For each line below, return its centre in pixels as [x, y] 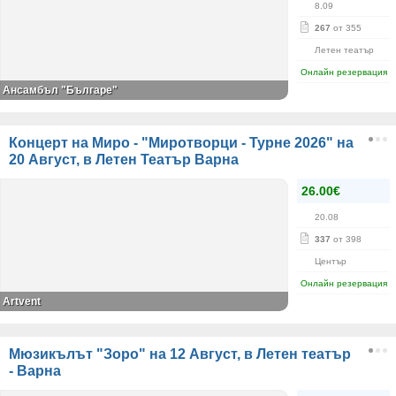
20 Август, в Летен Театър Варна [124, 160]
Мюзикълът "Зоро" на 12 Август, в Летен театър [180, 354]
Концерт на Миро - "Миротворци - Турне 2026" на [181, 143]
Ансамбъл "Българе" [60, 90]
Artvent [22, 301]
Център [331, 261]
